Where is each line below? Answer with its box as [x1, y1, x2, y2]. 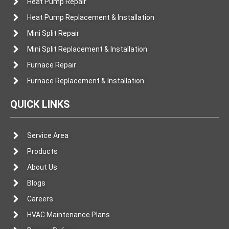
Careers [27, 195, 53, 203]
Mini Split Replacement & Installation [27, 45, 147, 54]
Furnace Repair [27, 61, 76, 70]
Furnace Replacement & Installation [27, 77, 144, 85]
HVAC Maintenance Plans [27, 211, 110, 219]
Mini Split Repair [27, 29, 79, 38]
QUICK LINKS [10, 98, 70, 111]
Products [27, 147, 58, 156]
